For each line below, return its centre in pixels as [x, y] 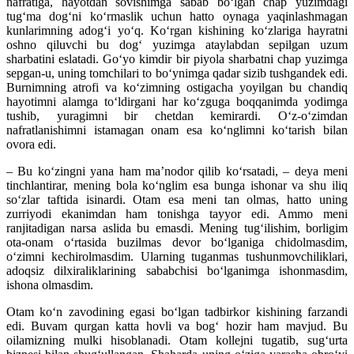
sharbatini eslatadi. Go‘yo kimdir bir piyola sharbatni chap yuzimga [177, 59]
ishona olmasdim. [50, 285]
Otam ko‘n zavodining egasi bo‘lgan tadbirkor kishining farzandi [177, 312]
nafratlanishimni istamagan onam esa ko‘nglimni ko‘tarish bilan [177, 130]
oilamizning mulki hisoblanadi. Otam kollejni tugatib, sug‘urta [177, 341]
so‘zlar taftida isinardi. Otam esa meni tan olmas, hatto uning [177, 200]
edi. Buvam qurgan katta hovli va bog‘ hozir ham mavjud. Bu [177, 326]
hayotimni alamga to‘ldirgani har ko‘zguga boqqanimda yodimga [177, 102]
